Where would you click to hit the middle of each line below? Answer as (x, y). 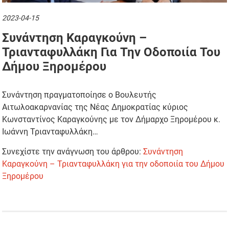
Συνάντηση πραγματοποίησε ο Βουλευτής (79, 95)
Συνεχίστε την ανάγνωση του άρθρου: (73, 152)
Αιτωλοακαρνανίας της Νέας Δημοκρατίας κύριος (95, 107)
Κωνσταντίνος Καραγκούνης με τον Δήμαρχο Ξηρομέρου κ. (111, 120)
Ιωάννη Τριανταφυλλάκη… (50, 132)
